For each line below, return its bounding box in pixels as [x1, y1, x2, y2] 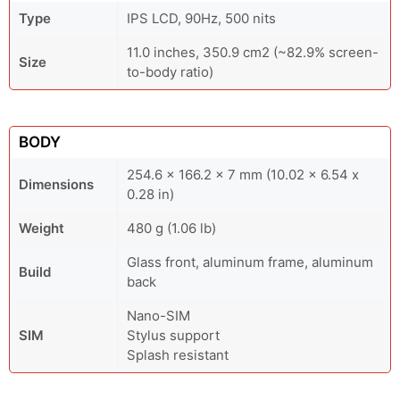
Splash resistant [127, 346, 229, 363]
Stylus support [127, 327, 220, 344]
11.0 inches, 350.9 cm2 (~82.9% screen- [127, 44, 379, 61]
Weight [19, 220, 64, 237]
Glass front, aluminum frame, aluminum [127, 254, 373, 271]
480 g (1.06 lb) [127, 220, 216, 237]
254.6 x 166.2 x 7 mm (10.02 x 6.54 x [127, 166, 359, 183]
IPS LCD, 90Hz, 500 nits [127, 10, 276, 27]
